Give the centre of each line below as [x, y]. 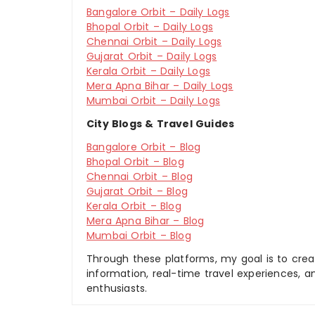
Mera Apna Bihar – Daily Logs [160, 86]
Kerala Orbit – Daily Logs [148, 71]
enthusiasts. [117, 288]
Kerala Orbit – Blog [134, 206]
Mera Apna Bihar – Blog [146, 221]
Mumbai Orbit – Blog [139, 236]
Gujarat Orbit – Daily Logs [152, 56]
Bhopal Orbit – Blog [135, 162]
